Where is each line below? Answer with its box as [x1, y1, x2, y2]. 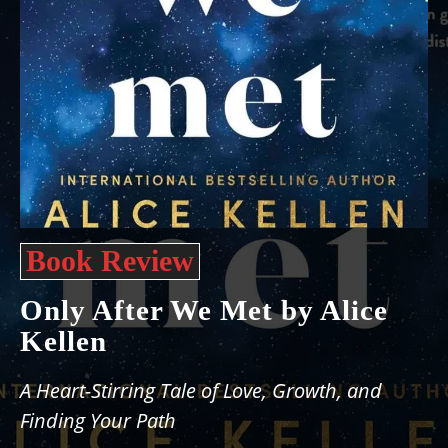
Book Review [26, 244, 194, 277]
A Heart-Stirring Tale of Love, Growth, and [20, 377, 382, 404]
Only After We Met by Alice [20, 294, 388, 326]
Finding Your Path [20, 407, 176, 434]
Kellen [20, 325, 107, 357]
